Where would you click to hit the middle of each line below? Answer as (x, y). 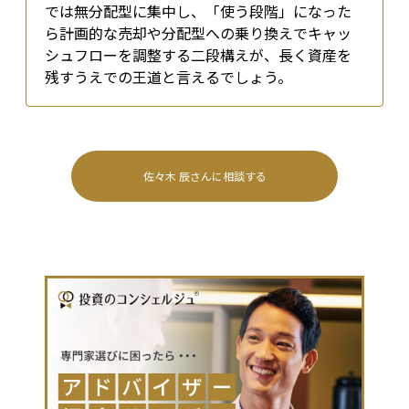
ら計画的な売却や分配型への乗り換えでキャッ (198, 33)
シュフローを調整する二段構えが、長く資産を (198, 55)
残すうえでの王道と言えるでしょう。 (168, 77)
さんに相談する (228, 176)
